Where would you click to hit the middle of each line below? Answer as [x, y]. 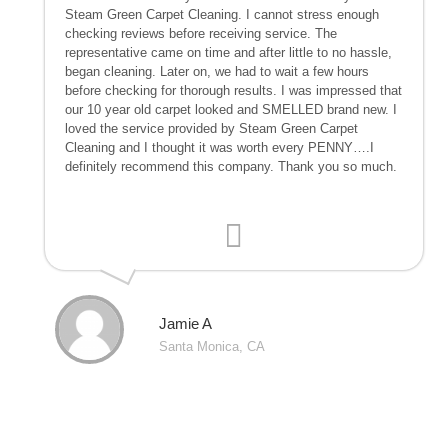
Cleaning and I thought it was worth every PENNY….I [219, 147]
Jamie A [185, 323]
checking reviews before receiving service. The [201, 33]
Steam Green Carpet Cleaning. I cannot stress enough [222, 14]
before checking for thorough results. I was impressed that [233, 90]
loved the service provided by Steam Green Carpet [211, 128]
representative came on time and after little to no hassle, [228, 52]
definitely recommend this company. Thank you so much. [231, 166]
